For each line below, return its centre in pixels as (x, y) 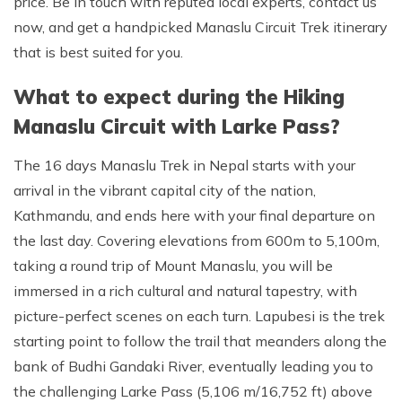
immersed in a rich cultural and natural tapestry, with (185, 291)
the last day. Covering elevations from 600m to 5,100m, (197, 240)
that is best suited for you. (98, 52)
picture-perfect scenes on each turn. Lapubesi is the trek (199, 316)
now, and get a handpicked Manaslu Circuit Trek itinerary (201, 27)
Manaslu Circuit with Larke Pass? (177, 127)
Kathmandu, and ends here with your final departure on (194, 215)
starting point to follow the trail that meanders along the (200, 341)
